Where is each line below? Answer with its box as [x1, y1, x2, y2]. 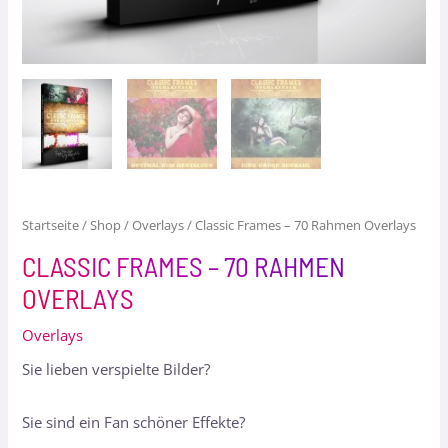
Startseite [22, 215, 80, 234]
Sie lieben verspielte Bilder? [22, 359, 211, 380]
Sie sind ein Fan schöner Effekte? [22, 411, 246, 432]
